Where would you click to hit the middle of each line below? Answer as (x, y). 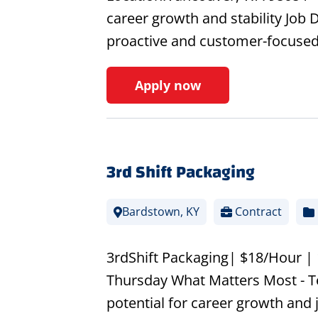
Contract (257, 212)
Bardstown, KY (160, 212)
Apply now (168, 86)
